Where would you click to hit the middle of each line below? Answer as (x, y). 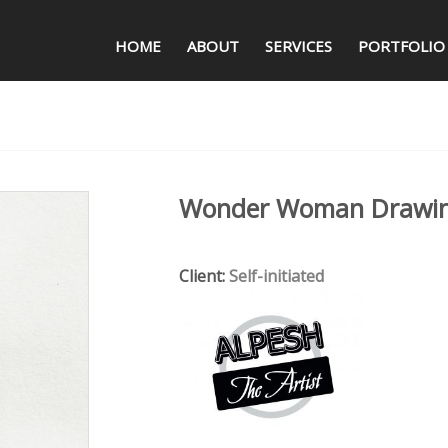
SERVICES (298, 46)
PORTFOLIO (401, 46)
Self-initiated (276, 276)
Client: (204, 276)
